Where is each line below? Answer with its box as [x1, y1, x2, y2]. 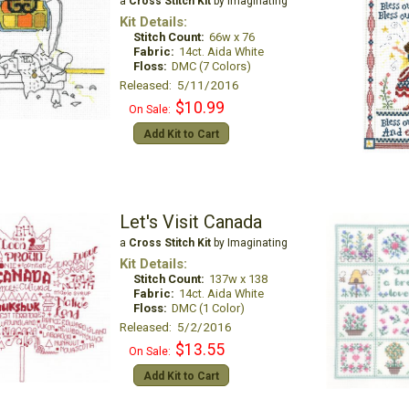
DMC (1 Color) [171, 301, 245, 315]
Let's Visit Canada [119, 211, 262, 233]
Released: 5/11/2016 [119, 78, 239, 92]
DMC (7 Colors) [171, 59, 251, 73]
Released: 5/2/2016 [119, 320, 232, 334]
